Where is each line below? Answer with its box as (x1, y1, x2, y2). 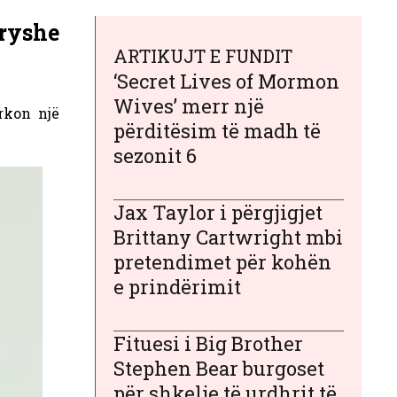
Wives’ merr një (113, 93, 264, 120)
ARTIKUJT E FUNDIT (113, 44, 292, 68)
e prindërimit (113, 274, 241, 300)
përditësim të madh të (113, 118, 321, 144)
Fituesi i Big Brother (113, 331, 303, 357)
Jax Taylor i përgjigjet (113, 199, 323, 226)
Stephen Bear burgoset (113, 355, 324, 382)
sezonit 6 (113, 143, 197, 169)
